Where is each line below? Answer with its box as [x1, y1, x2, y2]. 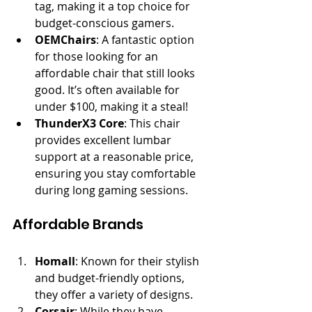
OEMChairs [35, 31, 96, 47]
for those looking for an [35, 48, 161, 64]
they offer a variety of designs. [35, 286, 193, 302]
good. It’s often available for [35, 81, 182, 97]
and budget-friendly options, [35, 270, 187, 286]
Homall [35, 253, 75, 269]
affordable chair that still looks [35, 65, 198, 81]
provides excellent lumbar [35, 132, 174, 148]
